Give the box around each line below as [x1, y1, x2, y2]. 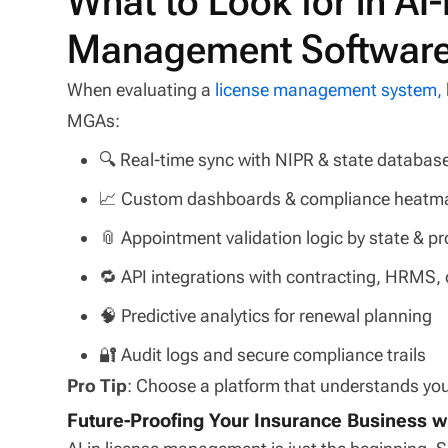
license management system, [215, 78, 443, 100]
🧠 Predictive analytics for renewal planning [99, 304, 433, 326]
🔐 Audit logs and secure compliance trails [99, 343, 427, 365]
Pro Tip [67, 374, 128, 396]
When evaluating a [67, 78, 216, 100]
